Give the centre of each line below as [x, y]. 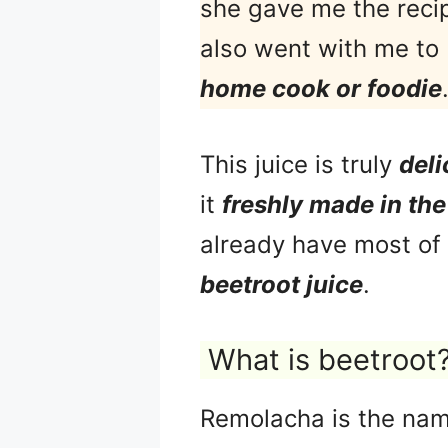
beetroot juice [281, 284]
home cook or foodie [321, 88]
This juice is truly [299, 164]
